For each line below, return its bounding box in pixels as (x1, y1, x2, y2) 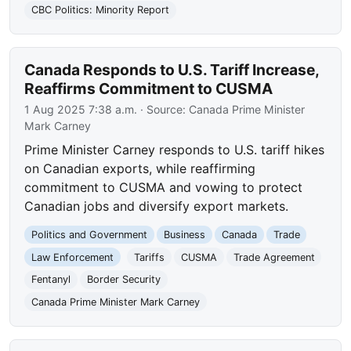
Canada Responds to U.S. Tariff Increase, (24, 60, 320, 79)
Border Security (86, 273, 161, 286)
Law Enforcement (31, 251, 114, 263)
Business (163, 229, 205, 241)
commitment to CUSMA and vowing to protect (24, 179, 303, 195)
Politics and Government (31, 229, 148, 241)
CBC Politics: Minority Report (31, 4, 170, 16)
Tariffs (133, 251, 165, 263)
